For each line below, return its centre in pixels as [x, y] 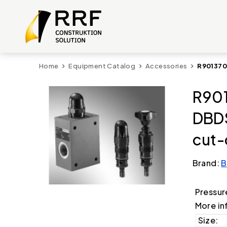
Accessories [166, 66]
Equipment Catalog [102, 66]
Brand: [207, 163]
